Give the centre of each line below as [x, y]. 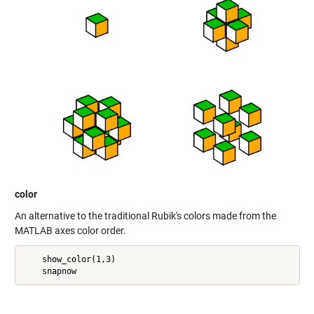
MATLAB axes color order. [70, 231]
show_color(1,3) [69, 259]
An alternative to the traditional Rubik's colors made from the [145, 216]
